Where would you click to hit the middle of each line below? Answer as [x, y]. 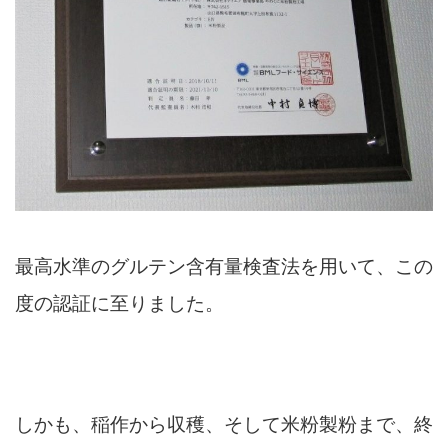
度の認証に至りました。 [119, 302]
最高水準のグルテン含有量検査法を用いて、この [224, 265]
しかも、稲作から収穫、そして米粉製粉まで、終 [224, 423]
